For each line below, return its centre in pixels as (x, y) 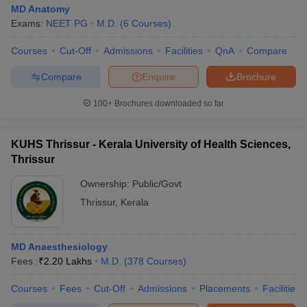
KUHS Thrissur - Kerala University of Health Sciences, (151, 144)
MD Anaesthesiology (59, 247)
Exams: (28, 23)
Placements (225, 288)
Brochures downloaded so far (168, 103)
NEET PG (67, 23)
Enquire (159, 76)
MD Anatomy (40, 9)
